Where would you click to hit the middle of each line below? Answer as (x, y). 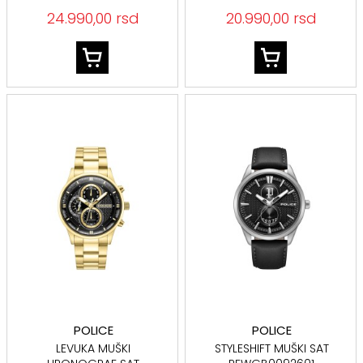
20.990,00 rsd (272, 18)
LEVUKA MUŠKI (94, 348)
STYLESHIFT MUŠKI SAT (271, 348)
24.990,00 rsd (94, 18)
